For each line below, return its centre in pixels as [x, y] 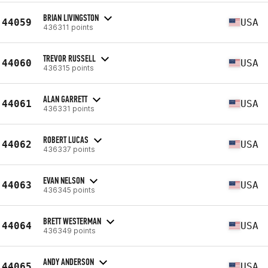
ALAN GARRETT [65, 99]
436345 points [69, 190]
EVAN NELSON [64, 180]
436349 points [69, 230]
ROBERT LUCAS [66, 139]
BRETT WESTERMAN [72, 221]
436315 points [68, 68]
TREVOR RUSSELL [69, 58]
